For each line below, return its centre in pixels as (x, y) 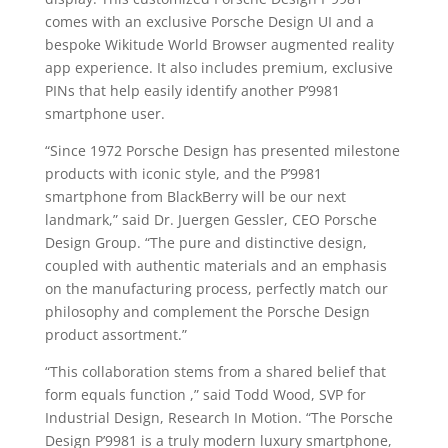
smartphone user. (104, 113)
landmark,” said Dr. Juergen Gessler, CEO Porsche (210, 219)
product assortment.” (115, 334)
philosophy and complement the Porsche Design (207, 311)
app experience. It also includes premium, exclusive (218, 67)
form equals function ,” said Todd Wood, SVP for (205, 394)
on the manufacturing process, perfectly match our (216, 288)
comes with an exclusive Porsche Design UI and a (209, 21)
